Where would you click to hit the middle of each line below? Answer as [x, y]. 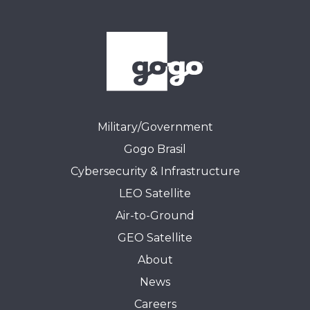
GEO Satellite [155, 238]
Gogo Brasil [155, 149]
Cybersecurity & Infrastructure [155, 172]
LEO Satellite [155, 194]
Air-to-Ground [155, 216]
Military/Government [155, 127]
